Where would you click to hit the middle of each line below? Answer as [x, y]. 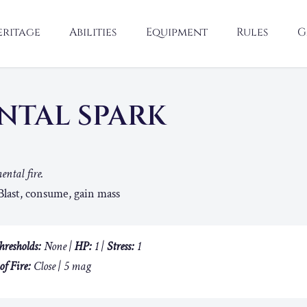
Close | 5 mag [61, 266]
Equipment [176, 32]
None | [58, 246]
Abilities [93, 32]
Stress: [121, 246]
